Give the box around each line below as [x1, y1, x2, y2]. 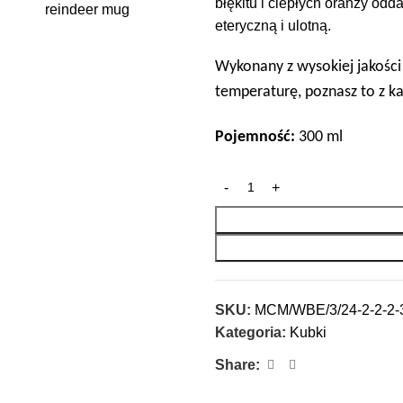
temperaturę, [215, 84, 305, 101]
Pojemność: [215, 129, 295, 146]
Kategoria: [215, 325, 286, 340]
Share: [215, 357, 260, 372]
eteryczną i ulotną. [215, 18, 331, 33]
